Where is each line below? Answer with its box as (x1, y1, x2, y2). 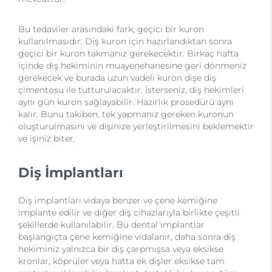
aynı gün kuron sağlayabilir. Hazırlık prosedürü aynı (18, 97, 234, 107)
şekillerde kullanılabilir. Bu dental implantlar (18, 219, 205, 230)
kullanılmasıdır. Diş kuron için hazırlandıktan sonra (18, 36, 232, 47)
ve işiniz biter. (18, 133, 75, 144)
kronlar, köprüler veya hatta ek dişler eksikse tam (18, 256, 225, 267)
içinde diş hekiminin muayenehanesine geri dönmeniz (18, 60, 246, 71)
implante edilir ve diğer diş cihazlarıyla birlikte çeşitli (18, 207, 240, 218)
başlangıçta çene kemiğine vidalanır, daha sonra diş (18, 231, 236, 242)
